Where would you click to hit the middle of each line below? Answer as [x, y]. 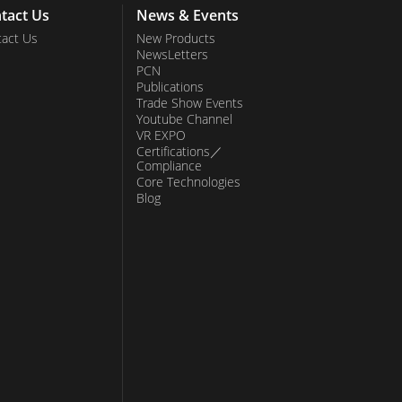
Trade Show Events [190, 102]
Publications [170, 86]
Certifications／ [179, 151]
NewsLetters [172, 54]
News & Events [188, 15]
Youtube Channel [184, 118]
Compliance [169, 165]
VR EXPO [161, 135]
